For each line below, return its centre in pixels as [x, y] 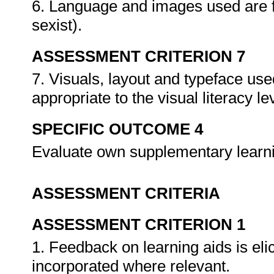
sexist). [59, 25]
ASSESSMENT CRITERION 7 [139, 56]
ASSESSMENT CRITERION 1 [139, 224]
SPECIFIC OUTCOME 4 [117, 129]
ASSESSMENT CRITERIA [126, 193]
